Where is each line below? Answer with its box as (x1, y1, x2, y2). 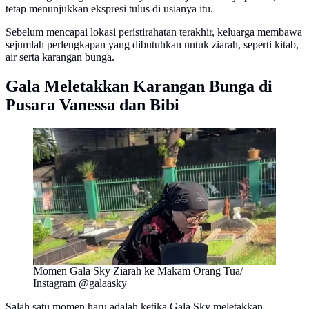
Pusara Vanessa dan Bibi (6, 96, 179, 114)
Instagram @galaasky (33, 277, 127, 289)
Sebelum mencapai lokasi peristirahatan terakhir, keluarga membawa (6, 26, 302, 39)
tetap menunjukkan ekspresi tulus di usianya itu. (6, 3, 213, 15)
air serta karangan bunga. (6, 51, 114, 63)
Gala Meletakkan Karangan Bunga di (6, 77, 272, 95)
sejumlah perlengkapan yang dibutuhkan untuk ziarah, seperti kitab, (6, 39, 299, 51)
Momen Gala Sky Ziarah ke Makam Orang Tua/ (33, 264, 243, 277)
